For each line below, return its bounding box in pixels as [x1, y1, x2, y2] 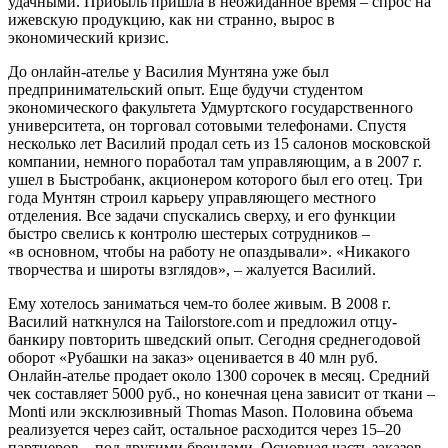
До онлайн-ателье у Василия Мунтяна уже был [8, 62, 329, 80]
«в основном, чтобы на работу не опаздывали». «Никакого [8, 242, 410, 260]
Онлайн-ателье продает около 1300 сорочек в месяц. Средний [8, 366, 430, 384]
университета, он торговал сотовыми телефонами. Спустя [8, 116, 406, 134]
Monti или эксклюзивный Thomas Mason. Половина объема [8, 402, 413, 420]
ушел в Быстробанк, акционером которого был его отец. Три [8, 170, 423, 188]
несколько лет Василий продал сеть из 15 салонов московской [8, 134, 431, 152]
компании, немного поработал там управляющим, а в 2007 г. [8, 152, 422, 170]
